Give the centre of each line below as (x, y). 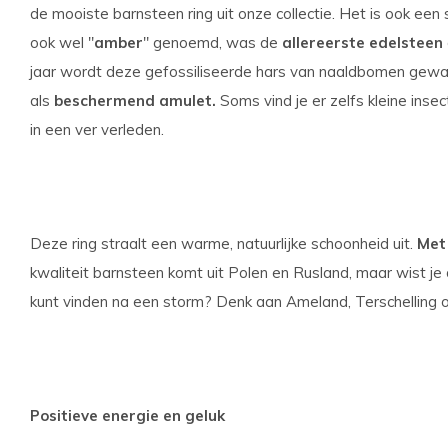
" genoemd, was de (212, 42)
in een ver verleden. (97, 129)
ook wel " (62, 42)
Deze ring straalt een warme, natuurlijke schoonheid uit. (223, 243)
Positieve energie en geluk (127, 415)
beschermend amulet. (135, 100)
